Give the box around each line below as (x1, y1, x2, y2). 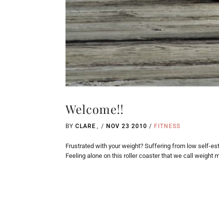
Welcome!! (66, 101, 124, 117)
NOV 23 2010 (106, 122, 148, 130)
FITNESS (154, 122, 181, 130)
